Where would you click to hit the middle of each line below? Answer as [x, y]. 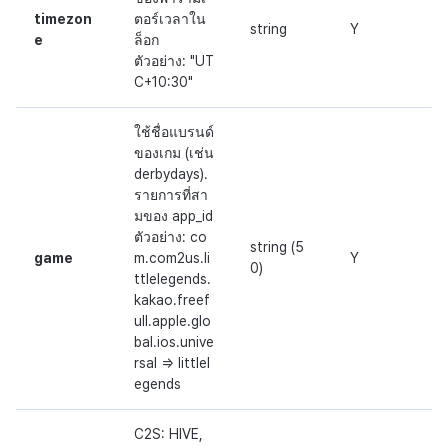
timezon [63, 19]
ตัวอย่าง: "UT [174, 61]
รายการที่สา [171, 195]
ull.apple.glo [172, 321]
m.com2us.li [172, 258]
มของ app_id [173, 216]
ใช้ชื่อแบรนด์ [174, 132]
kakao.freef [172, 300]
